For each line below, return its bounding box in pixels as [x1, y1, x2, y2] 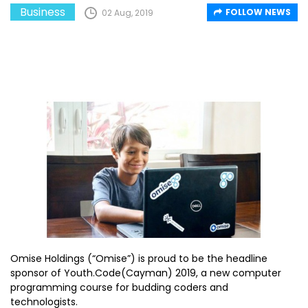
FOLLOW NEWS [225, 5, 291, 18]
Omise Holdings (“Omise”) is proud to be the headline [10, 252, 267, 265]
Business [20, 3, 65, 20]
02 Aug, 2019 [102, 6, 153, 19]
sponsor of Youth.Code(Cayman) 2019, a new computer [10, 266, 281, 280]
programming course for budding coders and [10, 280, 228, 294]
